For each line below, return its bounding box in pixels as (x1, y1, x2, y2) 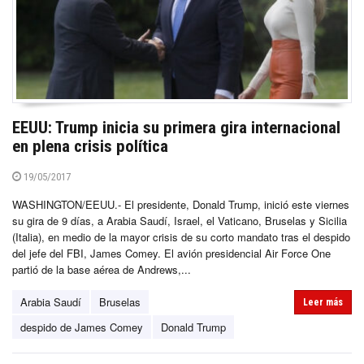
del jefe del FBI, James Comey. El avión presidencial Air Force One (12, 245, 331, 261)
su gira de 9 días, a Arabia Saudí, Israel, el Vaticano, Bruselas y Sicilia (12, 212, 347, 228)
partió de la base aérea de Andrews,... (12, 261, 191, 277)
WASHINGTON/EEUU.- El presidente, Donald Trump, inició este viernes (12, 196, 349, 212)
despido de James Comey (20, 318, 143, 335)
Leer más (303, 296, 343, 308)
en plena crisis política (12, 136, 168, 156)
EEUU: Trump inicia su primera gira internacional (12, 117, 340, 137)
